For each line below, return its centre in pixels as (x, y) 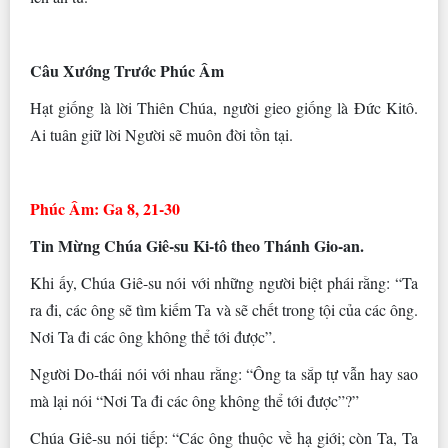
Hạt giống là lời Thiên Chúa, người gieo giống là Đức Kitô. (224, 108)
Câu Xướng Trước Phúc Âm (127, 71)
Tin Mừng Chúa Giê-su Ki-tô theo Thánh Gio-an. (197, 246)
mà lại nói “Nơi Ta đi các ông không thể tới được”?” (194, 401)
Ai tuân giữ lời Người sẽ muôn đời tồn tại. (161, 135)
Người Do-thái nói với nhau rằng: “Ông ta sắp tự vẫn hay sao (224, 374)
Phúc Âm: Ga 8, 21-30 (105, 209)
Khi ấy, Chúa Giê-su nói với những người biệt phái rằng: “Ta (224, 283)
